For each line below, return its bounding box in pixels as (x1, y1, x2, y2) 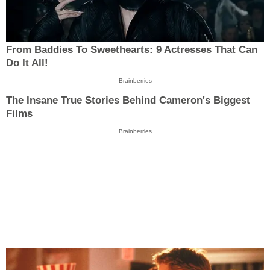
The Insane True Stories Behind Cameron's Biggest (6, 94, 250, 106)
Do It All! (6, 57, 48, 69)
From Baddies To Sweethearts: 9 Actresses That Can (6, 44, 257, 56)
